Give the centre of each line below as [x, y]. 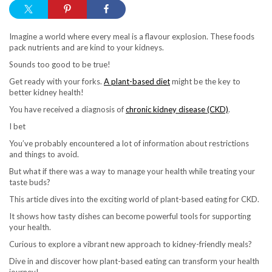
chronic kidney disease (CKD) [177, 110]
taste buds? [30, 182]
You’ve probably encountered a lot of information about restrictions [129, 144]
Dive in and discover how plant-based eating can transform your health [134, 261]
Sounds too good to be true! [60, 65]
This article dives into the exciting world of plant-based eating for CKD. [134, 199]
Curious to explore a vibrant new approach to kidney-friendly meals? [131, 244]
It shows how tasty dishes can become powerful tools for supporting [130, 216]
